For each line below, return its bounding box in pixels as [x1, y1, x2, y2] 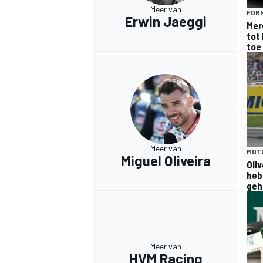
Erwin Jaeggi [124, 12, 207, 30]
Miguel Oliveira [120, 151, 211, 169]
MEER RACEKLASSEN [92, 97, 173, 109]
